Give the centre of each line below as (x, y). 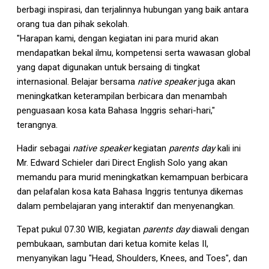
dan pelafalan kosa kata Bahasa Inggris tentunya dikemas (130, 192)
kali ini (228, 149)
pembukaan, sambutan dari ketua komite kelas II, (113, 244)
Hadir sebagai (45, 149)
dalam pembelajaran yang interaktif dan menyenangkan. (126, 206)
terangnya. (37, 125)
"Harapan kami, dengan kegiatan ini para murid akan (118, 39)
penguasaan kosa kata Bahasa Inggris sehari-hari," (116, 111)
